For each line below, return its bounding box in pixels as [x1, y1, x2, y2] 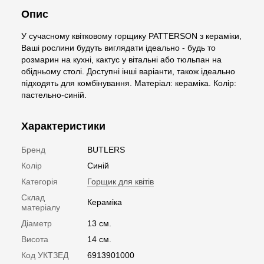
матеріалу [21, 202, 60, 212]
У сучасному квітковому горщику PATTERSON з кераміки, [21, 31, 242, 41]
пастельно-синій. [21, 90, 87, 100]
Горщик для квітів [87, 176, 154, 186]
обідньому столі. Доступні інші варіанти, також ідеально [21, 66, 235, 76]
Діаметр [21, 218, 52, 228]
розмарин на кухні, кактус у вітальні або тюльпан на [21, 54, 222, 64]
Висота [21, 234, 48, 244]
